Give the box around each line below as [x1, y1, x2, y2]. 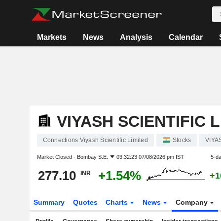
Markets [37, 33, 67, 41]
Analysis [120, 33, 153, 41]
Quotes [73, 198, 98, 206]
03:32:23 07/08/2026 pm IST [116, 154, 184, 160]
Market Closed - [37, 154, 77, 160]
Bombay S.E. [76, 154, 108, 160]
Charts [106, 198, 130, 206]
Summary [33, 198, 65, 206]
